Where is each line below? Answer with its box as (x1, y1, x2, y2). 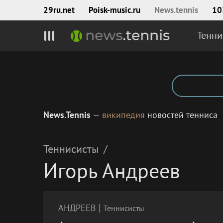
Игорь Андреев (43, 157, 180, 184)
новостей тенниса (145, 109, 218, 120)
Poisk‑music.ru (89, 4, 140, 15)
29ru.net (43, 4, 75, 15)
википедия (102, 109, 145, 120)
